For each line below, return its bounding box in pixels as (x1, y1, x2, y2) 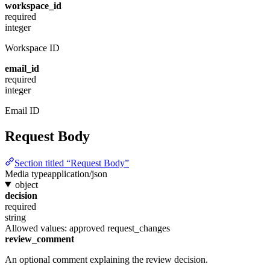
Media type (5, 168, 48, 179)
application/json (48, 168, 107, 179)
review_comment (5, 233, 74, 244)
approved (69, 222, 105, 233)
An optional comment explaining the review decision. (5, 254, 208, 265)
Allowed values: (5, 222, 69, 233)
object (14, 179, 38, 190)
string (5, 212, 26, 222)
